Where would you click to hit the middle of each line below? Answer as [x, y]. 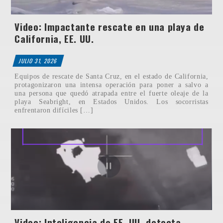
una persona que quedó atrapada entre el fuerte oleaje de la [111, 93]
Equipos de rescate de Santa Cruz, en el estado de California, [111, 76]
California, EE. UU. [54, 38]
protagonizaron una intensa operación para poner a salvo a [111, 84]
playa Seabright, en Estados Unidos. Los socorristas [111, 101]
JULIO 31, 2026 [38, 60]
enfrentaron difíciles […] [54, 110]
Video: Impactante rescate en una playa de [110, 26]
